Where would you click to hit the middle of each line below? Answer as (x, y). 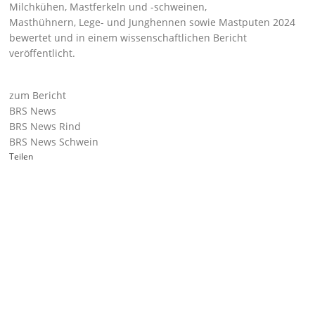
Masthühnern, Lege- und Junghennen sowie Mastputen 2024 (153, 22)
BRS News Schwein (54, 142)
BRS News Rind (45, 126)
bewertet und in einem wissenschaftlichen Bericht (128, 38)
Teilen (21, 156)
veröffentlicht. (43, 53)
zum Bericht (38, 95)
